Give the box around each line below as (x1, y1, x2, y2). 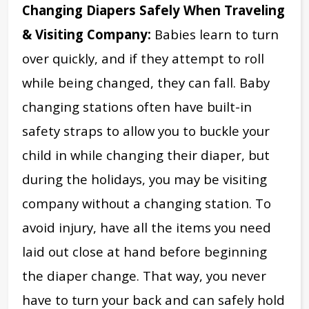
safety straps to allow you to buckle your (22, 121, 270, 139)
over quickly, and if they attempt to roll (22, 49, 264, 67)
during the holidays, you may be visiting (22, 170, 267, 188)
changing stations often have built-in (22, 97, 252, 115)
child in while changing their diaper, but (22, 146, 270, 163)
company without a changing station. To (22, 194, 271, 212)
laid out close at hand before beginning (22, 242, 267, 260)
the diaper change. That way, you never (22, 266, 266, 284)
